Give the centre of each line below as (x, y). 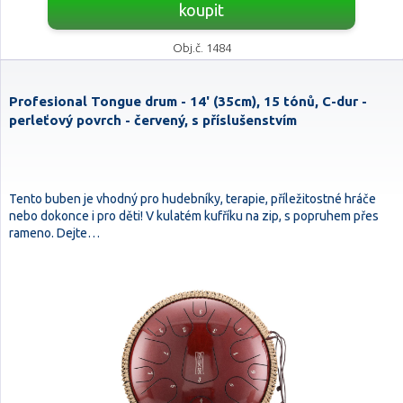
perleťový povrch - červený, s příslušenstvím (153, 120)
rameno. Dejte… (54, 233)
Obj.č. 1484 (201, 48)
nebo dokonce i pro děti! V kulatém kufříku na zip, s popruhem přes (194, 216)
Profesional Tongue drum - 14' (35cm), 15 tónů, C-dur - (188, 101)
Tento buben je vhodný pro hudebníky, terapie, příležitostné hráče (193, 199)
